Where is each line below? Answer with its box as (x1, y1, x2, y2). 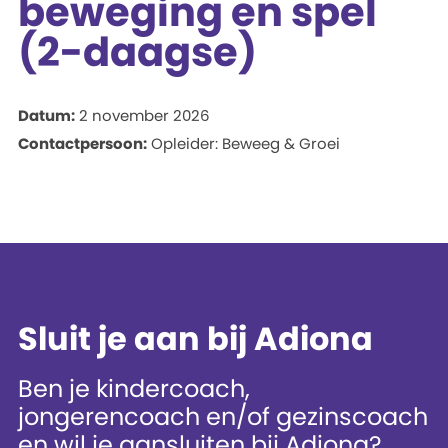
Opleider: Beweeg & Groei (146, 133, 340, 154)
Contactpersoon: (17, 133, 147, 154)
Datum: (17, 105, 75, 126)
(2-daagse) (17, 24, 257, 80)
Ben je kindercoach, (17, 372, 250, 405)
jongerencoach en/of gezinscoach (17, 400, 428, 433)
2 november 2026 (74, 105, 210, 126)
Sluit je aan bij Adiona (17, 316, 373, 361)
